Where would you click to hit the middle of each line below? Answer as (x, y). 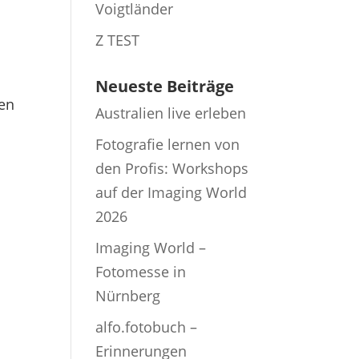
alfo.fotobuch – (147, 327)
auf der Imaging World (171, 192)
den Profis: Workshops (172, 168)
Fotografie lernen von (168, 144)
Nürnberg (128, 295)
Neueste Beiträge (165, 87)
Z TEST (118, 40)
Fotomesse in (141, 271)
